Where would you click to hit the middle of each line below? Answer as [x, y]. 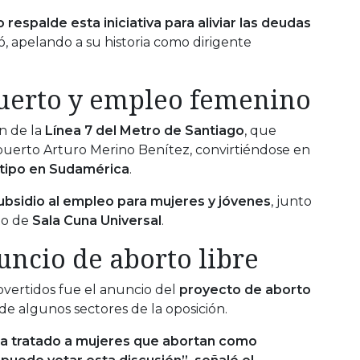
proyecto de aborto [245, 289]
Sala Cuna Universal [97, 220]
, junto [291, 201]
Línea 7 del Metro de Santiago [145, 130]
